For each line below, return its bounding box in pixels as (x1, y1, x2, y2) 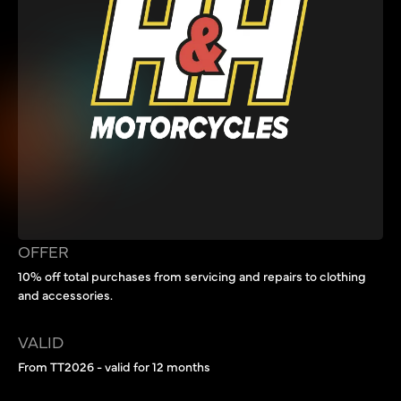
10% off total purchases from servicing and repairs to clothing (18, 266, 366, 285)
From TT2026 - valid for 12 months (18, 357, 210, 376)
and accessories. (18, 285, 113, 303)
